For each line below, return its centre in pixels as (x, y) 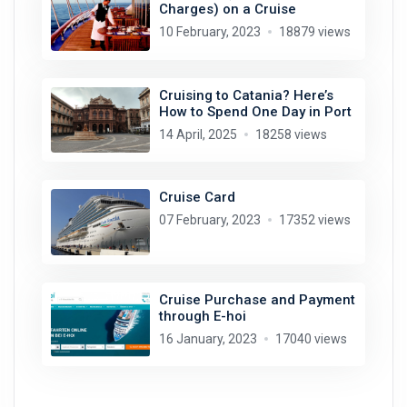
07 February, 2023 (209, 220)
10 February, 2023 (209, 32)
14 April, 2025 (198, 134)
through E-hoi (202, 316)
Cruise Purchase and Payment (257, 299)
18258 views (291, 134)
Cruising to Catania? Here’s (246, 95)
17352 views (314, 220)
